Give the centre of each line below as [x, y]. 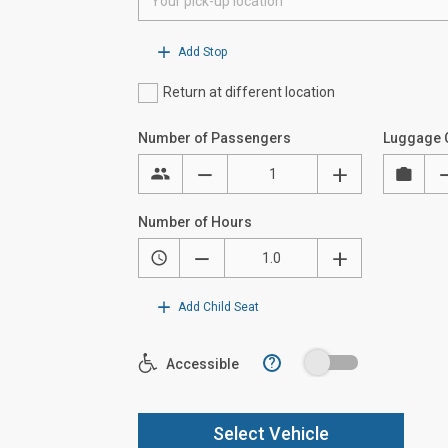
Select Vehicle [270, 434]
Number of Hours [195, 222]
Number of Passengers [214, 138]
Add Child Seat [217, 307]
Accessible [201, 364]
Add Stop [201, 52]
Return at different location [249, 92]
